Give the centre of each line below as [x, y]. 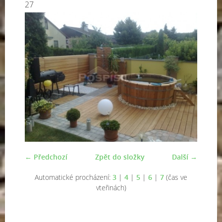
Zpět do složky [120, 157]
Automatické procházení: [74, 177]
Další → [185, 157]
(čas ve [176, 177]
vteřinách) [111, 188]
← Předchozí [46, 157]
